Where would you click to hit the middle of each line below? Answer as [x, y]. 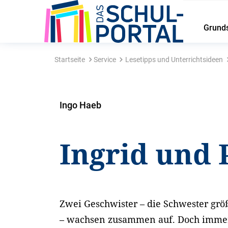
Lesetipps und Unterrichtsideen [174, 60]
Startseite [69, 60]
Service [105, 60]
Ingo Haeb [81, 105]
